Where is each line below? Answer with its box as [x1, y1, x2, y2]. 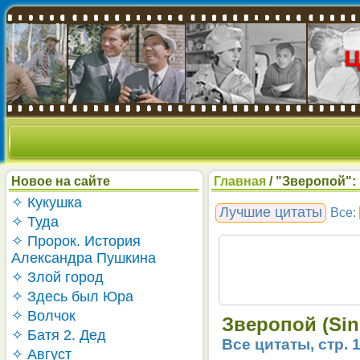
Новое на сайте [11, 174, 110, 188]
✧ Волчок [11, 308, 76, 324]
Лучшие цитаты [219, 204, 323, 220]
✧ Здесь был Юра [11, 288, 133, 305]
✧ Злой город [11, 269, 104, 285]
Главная [214, 174, 266, 188]
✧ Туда [11, 214, 59, 230]
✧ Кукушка [11, 194, 82, 211]
